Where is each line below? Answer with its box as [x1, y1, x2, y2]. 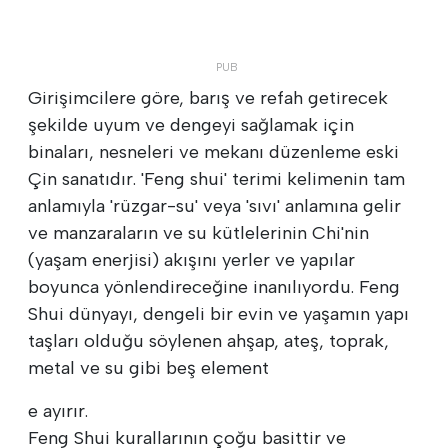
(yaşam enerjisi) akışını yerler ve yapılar [28, 248, 355, 271]
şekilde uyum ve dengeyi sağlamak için [28, 113, 354, 136]
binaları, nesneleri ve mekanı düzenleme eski [28, 140, 399, 163]
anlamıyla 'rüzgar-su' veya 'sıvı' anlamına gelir [28, 194, 401, 217]
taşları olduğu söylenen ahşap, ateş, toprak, [28, 329, 389, 352]
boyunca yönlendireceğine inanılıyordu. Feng [28, 275, 400, 298]
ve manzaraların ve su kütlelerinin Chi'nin [28, 221, 369, 244]
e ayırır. [28, 399, 88, 422]
